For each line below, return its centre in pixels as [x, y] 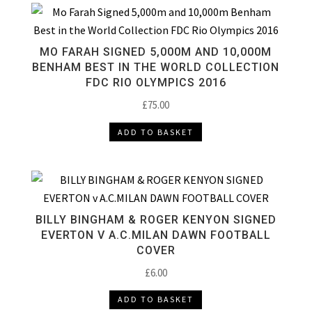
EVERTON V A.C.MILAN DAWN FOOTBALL [156, 235]
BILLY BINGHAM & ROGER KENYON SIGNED [156, 219]
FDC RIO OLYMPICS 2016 [156, 83]
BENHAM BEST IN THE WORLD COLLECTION [156, 68]
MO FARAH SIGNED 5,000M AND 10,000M [156, 52]
